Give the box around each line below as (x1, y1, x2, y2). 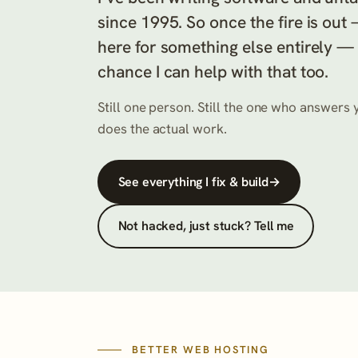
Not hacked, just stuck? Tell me (117, 217, 294, 235)
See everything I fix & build (117, 173, 269, 191)
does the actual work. (97, 119, 227, 137)
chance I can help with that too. (97, 60, 329, 82)
